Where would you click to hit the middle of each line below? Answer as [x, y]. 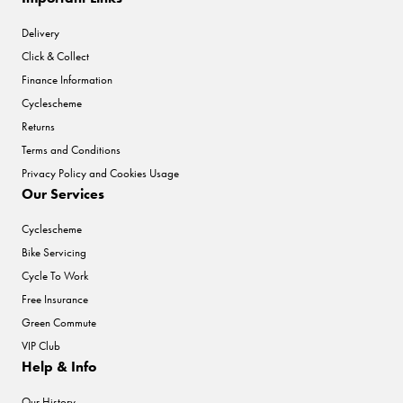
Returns [38, 127]
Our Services [63, 194]
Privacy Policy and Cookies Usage [100, 174]
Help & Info [59, 367]
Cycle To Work [55, 276]
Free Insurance [55, 300]
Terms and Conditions [71, 150]
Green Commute [59, 323]
